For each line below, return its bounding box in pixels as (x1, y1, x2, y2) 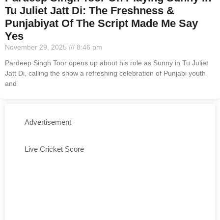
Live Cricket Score (25, 145, 84, 153)
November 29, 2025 (5, 43, 69, 51)
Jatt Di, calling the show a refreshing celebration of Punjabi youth (5, 69, 206, 77)
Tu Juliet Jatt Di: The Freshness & (5, 4, 174, 17)
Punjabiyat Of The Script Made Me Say (5, 17, 198, 29)
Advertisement (25, 118, 71, 126)
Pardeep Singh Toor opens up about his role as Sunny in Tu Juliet (5, 59, 208, 67)
